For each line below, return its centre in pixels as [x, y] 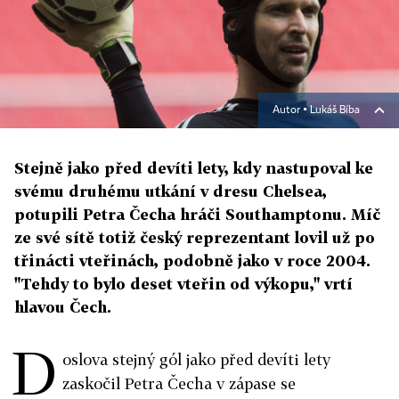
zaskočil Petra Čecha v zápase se [179, 384]
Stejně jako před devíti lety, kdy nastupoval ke [194, 168]
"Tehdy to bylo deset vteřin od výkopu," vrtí [183, 284]
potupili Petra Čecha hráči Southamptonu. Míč [197, 215]
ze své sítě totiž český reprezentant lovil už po [195, 238]
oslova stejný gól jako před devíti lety [196, 360]
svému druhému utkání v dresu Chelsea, [171, 191]
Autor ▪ [291, 111]
